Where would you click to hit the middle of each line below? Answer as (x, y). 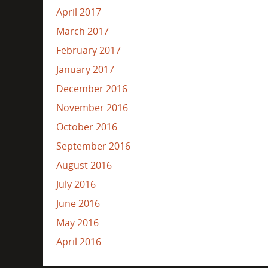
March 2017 (82, 31)
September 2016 (93, 146)
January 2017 (85, 69)
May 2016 (77, 222)
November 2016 (92, 107)
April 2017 (78, 12)
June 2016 (78, 203)
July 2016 (76, 184)
